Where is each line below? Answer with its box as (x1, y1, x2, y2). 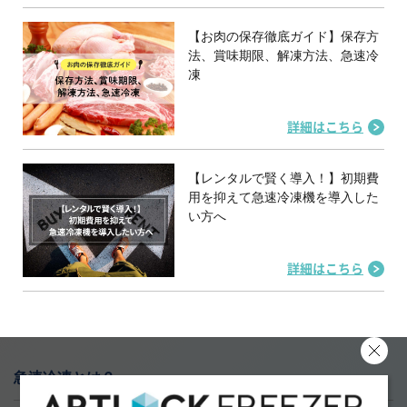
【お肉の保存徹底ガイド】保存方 (188, 28, 380, 44)
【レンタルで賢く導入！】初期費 (188, 171, 380, 186)
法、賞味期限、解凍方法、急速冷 (188, 47, 380, 63)
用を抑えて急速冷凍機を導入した (188, 190, 380, 205)
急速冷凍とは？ (14, 370, 115, 386)
